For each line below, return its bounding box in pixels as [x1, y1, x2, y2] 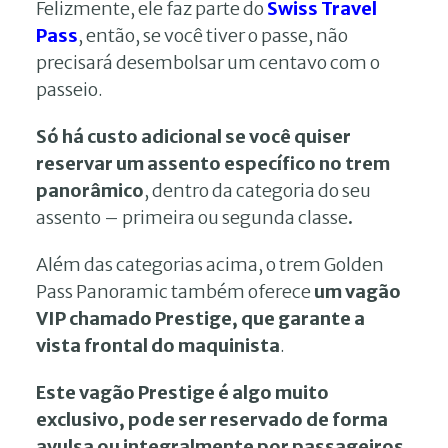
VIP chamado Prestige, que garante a [36, 306, 365, 330]
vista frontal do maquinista [36, 333, 280, 357]
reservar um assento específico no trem [36, 151, 390, 175]
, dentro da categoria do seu [144, 178, 371, 202]
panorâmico [36, 178, 144, 202]
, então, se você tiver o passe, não [78, 23, 348, 47]
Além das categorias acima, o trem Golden [36, 252, 384, 276]
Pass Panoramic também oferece [36, 279, 314, 303]
